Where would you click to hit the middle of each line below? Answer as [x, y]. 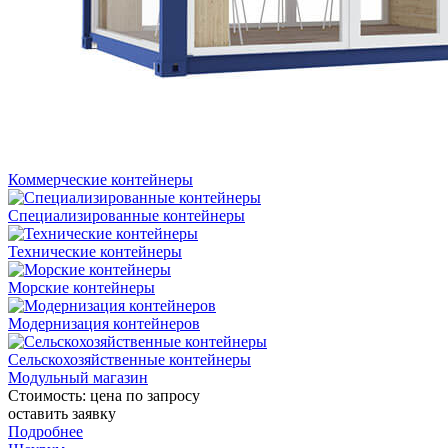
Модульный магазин [78, 377]
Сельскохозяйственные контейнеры [129, 359]
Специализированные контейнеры [126, 215]
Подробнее [45, 431]
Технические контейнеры [95, 251]
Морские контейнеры [81, 287]
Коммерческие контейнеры [100, 179]
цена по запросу [145, 395]
